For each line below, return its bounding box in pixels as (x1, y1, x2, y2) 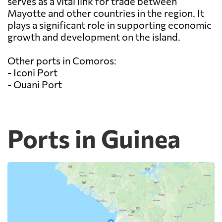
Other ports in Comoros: (7, 55, 116, 67)
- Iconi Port (7, 66, 57, 79)
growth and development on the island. (7, 31, 180, 43)
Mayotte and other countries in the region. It (7, 7, 204, 19)
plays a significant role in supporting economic (7, 19, 212, 31)
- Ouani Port (7, 78, 62, 91)
